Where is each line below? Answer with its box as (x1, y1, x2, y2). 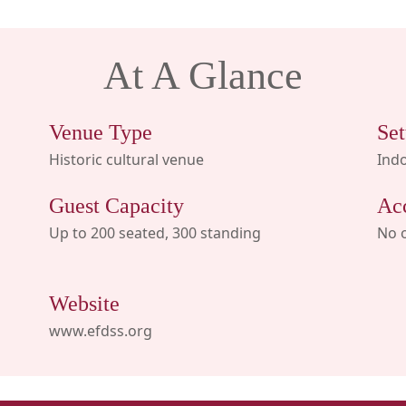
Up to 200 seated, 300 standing (48, 223, 261, 244)
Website (48, 291, 120, 315)
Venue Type (48, 121, 152, 145)
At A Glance (103, 53, 303, 99)
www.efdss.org (48, 320, 152, 341)
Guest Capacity (48, 194, 184, 218)
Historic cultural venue (48, 150, 204, 170)
